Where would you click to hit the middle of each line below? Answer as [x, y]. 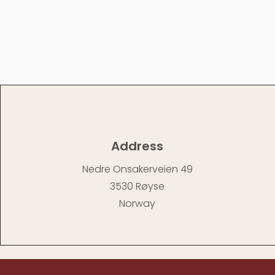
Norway [137, 203]
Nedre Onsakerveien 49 [137, 169]
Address [137, 146]
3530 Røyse [137, 186]
